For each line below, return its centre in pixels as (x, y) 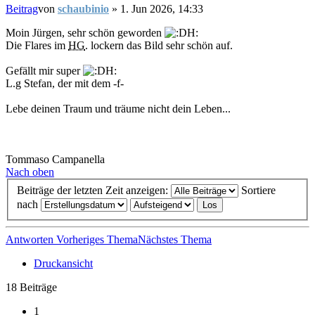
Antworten (31, 240)
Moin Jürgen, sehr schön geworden (85, 33)
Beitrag (22, 9)
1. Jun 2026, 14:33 (162, 9)
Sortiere (258, 191)
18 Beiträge (31, 288)
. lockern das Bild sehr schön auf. (159, 46)
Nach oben (30, 172)
